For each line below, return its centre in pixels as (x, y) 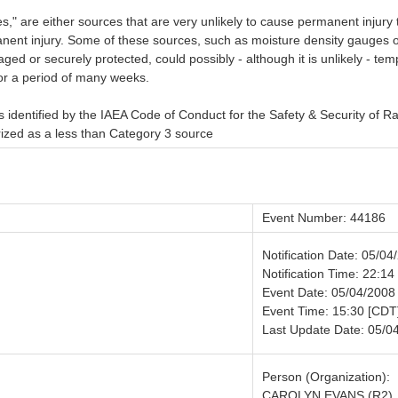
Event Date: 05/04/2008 (329, 293)
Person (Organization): (326, 377)
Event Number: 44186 (324, 218)
